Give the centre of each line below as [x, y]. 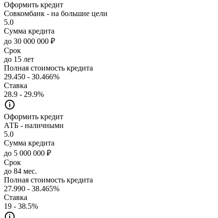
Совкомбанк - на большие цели [56, 13]
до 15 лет [19, 59]
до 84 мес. [20, 171]
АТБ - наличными [34, 125]
